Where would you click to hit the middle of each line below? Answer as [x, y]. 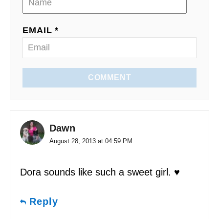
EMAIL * [41, 31]
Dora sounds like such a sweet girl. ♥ [100, 172]
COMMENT [109, 78]
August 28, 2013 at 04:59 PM [91, 141]
